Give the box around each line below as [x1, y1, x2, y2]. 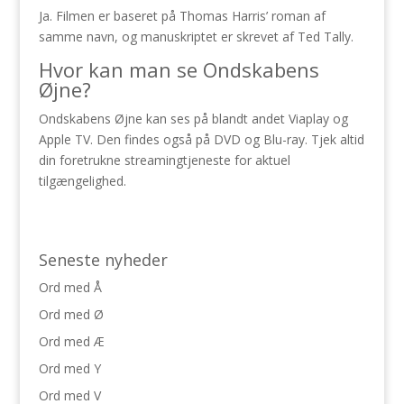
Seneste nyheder [38, 249, 168, 271]
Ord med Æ [38, 333, 105, 350]
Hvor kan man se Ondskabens [38, 56, 319, 83]
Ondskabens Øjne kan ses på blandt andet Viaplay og [38, 110, 348, 127]
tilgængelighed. [38, 172, 126, 189]
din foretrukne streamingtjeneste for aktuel [38, 151, 290, 169]
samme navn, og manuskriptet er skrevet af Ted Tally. [38, 28, 353, 45]
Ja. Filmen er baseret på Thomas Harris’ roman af [38, 7, 326, 24]
